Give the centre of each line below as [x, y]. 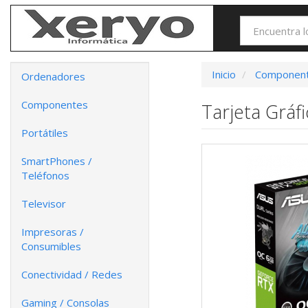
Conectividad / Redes [72, 274]
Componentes [55, 104]
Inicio [223, 74]
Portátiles [45, 133]
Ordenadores [53, 76]
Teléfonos [45, 175]
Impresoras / [53, 232]
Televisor [44, 203]
